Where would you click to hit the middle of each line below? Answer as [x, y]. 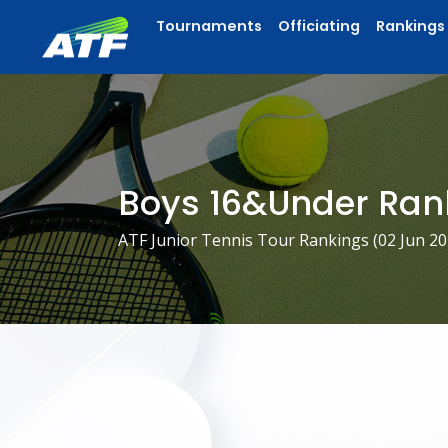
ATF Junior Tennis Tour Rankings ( [248, 240]
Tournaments [209, 26]
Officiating [319, 26]
